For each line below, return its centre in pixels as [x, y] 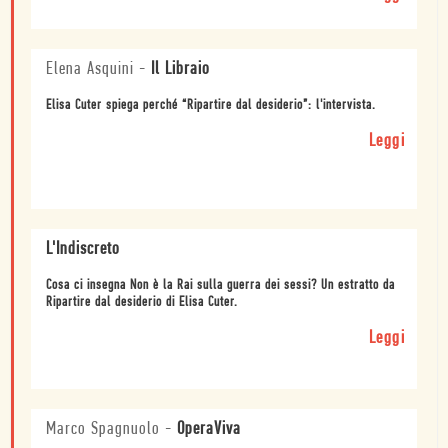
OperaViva [209, 429]
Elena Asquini [90, 69]
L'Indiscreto [83, 249]
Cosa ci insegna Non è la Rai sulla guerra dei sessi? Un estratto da [220, 285]
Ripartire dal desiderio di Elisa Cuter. [142, 302]
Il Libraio [180, 69]
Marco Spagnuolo [103, 429]
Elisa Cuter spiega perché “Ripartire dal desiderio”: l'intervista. [211, 105]
